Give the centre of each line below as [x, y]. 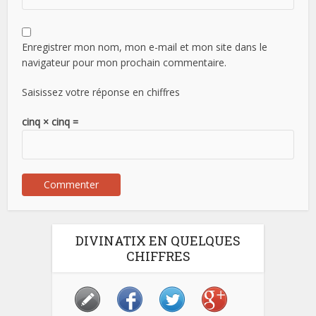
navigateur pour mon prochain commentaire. [124, 62]
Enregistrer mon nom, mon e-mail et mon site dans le [145, 47]
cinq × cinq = [50, 121]
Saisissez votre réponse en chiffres [101, 92]
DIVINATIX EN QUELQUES [158, 240]
